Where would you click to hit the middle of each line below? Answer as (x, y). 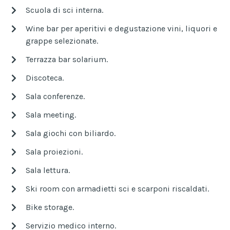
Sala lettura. (48, 170)
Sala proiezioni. (54, 151)
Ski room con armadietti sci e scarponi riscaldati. (117, 188)
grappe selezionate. (62, 41)
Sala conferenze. (55, 96)
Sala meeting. (51, 114)
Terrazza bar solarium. (67, 59)
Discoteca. (45, 78)
